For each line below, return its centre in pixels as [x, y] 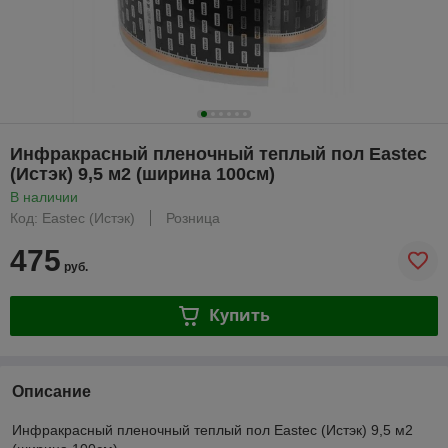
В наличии [44, 196]
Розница [193, 217]
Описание [51, 391]
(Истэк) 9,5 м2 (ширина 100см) [142, 173]
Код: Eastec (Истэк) [72, 217]
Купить [239, 315]
